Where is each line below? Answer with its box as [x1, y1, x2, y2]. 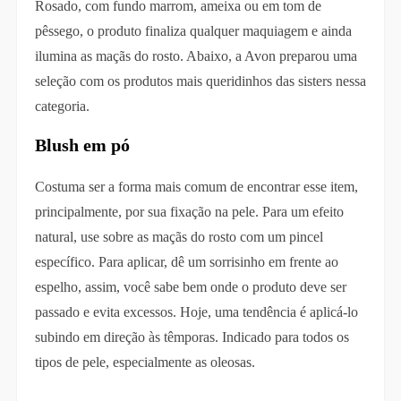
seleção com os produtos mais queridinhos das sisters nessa [34, 73, 366, 89]
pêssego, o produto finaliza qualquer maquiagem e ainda [34, 22, 352, 38]
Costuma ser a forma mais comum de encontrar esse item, [34, 178, 358, 194]
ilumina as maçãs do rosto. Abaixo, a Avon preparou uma [34, 47, 357, 64]
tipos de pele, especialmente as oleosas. [34, 354, 255, 370]
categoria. [34, 98, 90, 114]
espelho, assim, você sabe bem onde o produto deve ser [34, 278, 346, 294]
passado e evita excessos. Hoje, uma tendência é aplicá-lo [34, 303, 358, 320]
